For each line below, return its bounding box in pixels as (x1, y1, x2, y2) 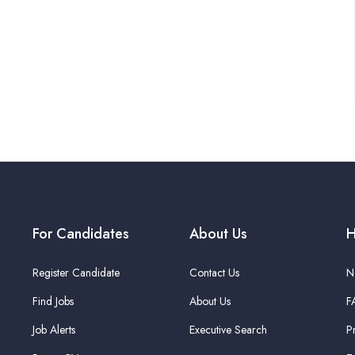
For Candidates (32, 223, 129, 244)
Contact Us (189, 265, 239, 281)
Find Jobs (32, 293, 74, 309)
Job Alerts (32, 322, 75, 338)
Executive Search (189, 322, 267, 338)
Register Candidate (32, 265, 120, 281)
